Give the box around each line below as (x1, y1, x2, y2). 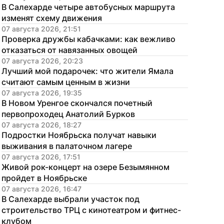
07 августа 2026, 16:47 (1, 184, 81, 193)
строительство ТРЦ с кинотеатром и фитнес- (1, 205, 181, 215)
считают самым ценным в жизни (1, 77, 130, 87)
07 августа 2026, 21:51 (1, 24, 81, 33)
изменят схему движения (1, 13, 102, 23)
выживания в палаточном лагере (1, 141, 132, 151)
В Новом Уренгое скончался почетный (1, 98, 152, 108)
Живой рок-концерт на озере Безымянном (1, 162, 169, 172)
